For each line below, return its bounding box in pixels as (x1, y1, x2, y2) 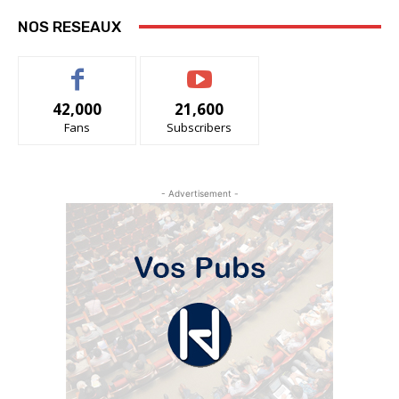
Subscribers (167, 118, 232, 135)
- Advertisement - (160, 187, 239, 199)
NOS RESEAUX (18, 17, 121, 36)
